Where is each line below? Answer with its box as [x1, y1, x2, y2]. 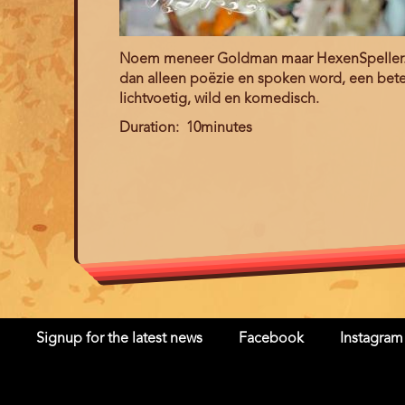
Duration [119, 121, 175, 136]
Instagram [340, 332, 403, 346]
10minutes [186, 121, 252, 136]
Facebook [239, 332, 304, 346]
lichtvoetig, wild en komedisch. [119, 92, 319, 107]
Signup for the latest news [36, 332, 202, 346]
